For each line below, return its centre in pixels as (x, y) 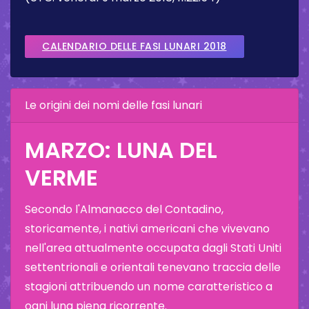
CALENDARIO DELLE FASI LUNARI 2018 (134, 46)
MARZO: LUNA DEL (121, 150)
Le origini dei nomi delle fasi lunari (113, 105)
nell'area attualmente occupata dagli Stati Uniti (153, 248)
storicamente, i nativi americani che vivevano (147, 228)
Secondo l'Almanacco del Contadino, (124, 209)
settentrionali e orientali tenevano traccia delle (153, 267)
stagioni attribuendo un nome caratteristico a (149, 286)
